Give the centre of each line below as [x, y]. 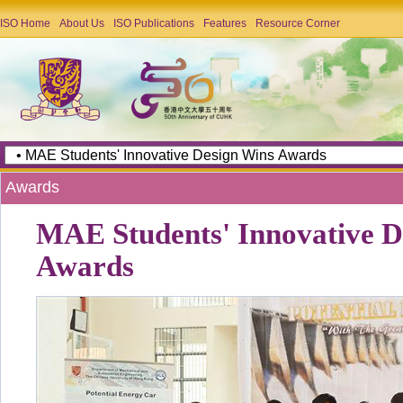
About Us [82, 23]
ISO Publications [154, 23]
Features [225, 23]
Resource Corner [298, 23]
